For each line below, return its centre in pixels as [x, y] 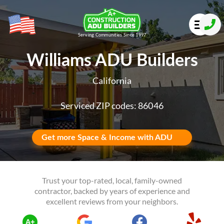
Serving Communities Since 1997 [112, 35]
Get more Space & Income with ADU [107, 137]
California [112, 80]
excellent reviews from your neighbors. [112, 201]
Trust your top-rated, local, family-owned [112, 180]
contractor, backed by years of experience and [112, 191]
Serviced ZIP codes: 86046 [112, 105]
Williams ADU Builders [112, 61]
